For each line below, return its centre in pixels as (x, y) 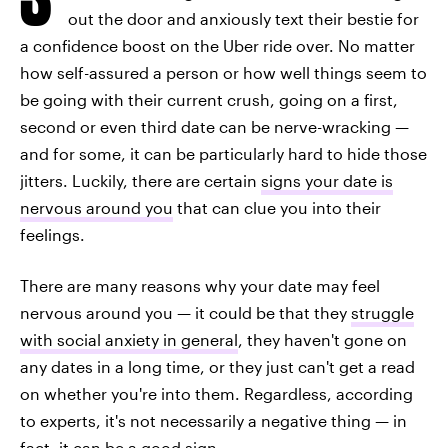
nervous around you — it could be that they (185, 312)
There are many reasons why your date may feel (200, 285)
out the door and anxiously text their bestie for (243, 18)
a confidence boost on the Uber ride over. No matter (217, 45)
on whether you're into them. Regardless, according (216, 393)
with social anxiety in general (129, 339)
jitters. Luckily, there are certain (140, 180)
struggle (382, 312)
